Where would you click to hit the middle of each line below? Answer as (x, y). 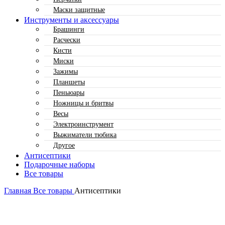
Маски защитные (79, 10)
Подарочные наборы (60, 164)
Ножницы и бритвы (83, 103)
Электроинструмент (83, 124)
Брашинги (69, 29)
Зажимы (66, 72)
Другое (64, 145)
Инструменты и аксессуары (72, 20)
